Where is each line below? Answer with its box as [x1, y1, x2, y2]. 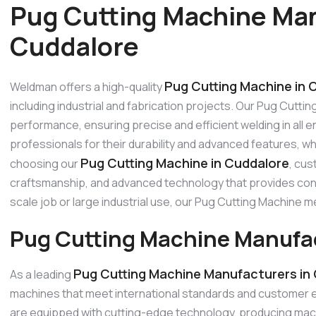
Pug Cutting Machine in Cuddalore [80, 154, 289, 171]
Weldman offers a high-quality [10, 78, 164, 95]
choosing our [10, 155, 80, 171]
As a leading [10, 267, 73, 283]
